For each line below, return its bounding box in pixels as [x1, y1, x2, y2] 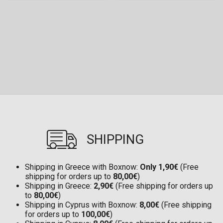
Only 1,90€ [140, 162, 178, 172]
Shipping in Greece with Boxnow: [25, 162, 140, 172]
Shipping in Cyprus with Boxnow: [25, 200, 139, 210]
